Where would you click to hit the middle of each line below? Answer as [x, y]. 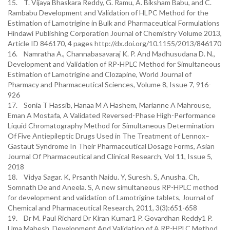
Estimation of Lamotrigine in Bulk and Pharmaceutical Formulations [114, 23]
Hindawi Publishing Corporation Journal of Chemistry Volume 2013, [115, 33]
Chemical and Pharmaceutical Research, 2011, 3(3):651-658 [102, 208]
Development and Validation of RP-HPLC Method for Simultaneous [114, 64]
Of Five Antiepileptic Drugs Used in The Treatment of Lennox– [109, 136]
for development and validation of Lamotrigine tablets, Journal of [111, 197]
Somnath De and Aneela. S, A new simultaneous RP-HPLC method [113, 187]
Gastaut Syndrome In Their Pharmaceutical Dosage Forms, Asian [111, 146]
